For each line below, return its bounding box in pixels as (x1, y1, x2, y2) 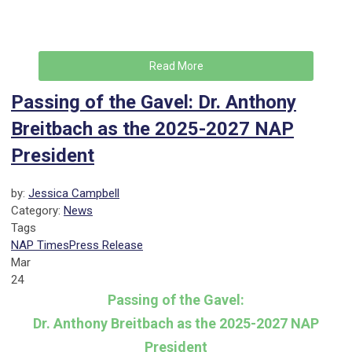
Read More (148, 60, 203, 73)
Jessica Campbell (28, 186, 119, 201)
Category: (11, 203, 64, 218)
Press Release (69, 238, 143, 253)
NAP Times (11, 238, 69, 253)
